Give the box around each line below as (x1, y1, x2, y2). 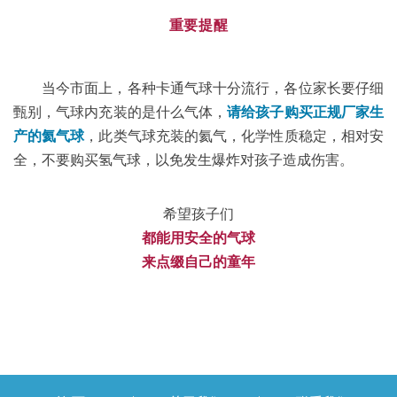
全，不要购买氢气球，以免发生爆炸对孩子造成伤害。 (13, 152, 354, 167)
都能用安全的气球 (142, 230, 255, 245)
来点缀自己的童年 (142, 254, 255, 269)
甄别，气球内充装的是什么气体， (13, 105, 228, 120)
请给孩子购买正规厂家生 (227, 105, 385, 120)
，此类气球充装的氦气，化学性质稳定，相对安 (84, 128, 385, 144)
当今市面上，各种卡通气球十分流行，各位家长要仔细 (42, 81, 384, 96)
